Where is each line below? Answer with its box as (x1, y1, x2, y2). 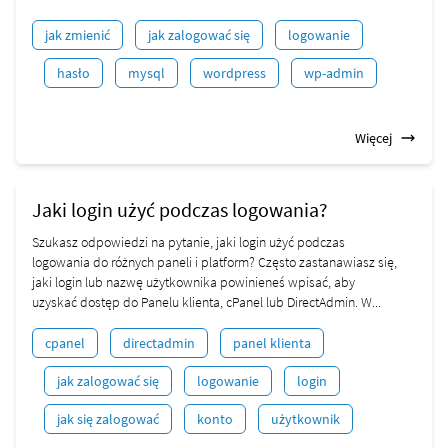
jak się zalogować (57, 410, 159, 428)
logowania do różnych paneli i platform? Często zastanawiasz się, (32, 253, 397, 271)
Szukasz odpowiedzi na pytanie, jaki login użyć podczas (32, 233, 345, 251)
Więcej (355, 129, 392, 147)
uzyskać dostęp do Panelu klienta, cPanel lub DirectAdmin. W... (32, 293, 381, 311)
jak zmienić (45, 26, 110, 44)
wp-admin (304, 64, 364, 82)
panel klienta (233, 334, 311, 352)
